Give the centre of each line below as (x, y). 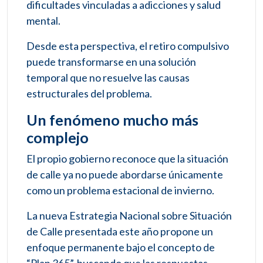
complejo (58, 138)
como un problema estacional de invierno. (120, 190)
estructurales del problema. (89, 94)
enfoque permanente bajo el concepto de (121, 247)
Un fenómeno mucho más (112, 120)
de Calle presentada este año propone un (120, 232)
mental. (43, 21)
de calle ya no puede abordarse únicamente (125, 175)
